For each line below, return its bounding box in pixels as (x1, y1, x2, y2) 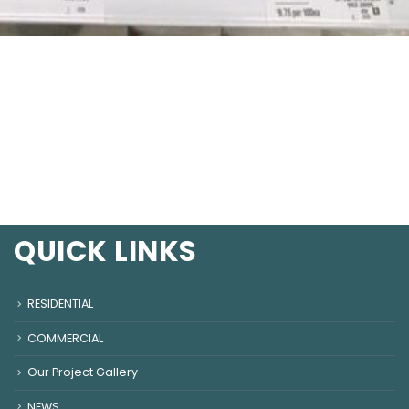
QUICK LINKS (14, 232, 197, 271)
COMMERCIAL (27, 330, 103, 346)
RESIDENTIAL (27, 296, 93, 311)
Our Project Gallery (27, 364, 138, 381)
